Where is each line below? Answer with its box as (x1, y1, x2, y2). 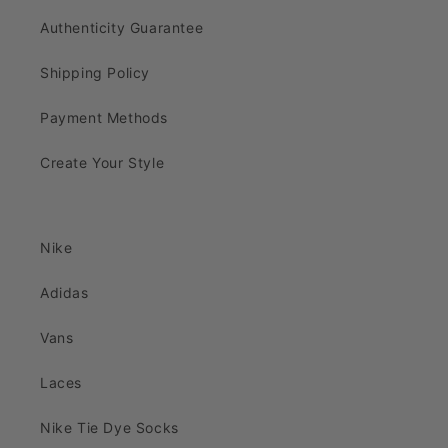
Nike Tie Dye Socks (40, 419, 179, 437)
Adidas (40, 284, 89, 302)
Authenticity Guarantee (40, 19, 204, 37)
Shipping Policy (40, 64, 150, 82)
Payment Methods (40, 109, 168, 127)
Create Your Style (40, 154, 165, 172)
